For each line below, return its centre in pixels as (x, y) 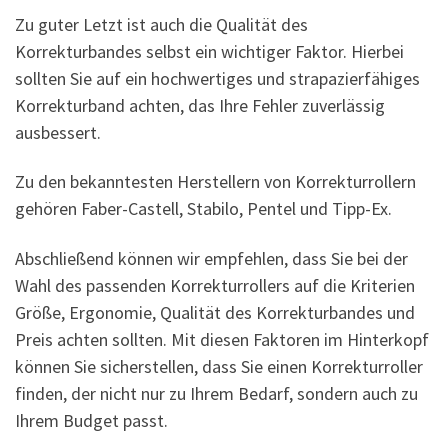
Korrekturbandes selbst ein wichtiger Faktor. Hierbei (209, 51)
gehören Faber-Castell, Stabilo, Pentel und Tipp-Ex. (203, 209)
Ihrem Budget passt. (91, 420)
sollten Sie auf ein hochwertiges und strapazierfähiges (217, 78)
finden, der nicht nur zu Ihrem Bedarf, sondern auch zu (216, 393)
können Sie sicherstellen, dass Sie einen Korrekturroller (219, 366)
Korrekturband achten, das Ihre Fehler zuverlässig (200, 105)
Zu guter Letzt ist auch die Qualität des (161, 24)
